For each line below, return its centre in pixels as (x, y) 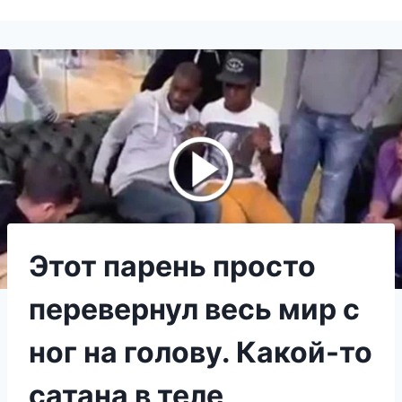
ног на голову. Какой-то (201, 352)
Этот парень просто (172, 266)
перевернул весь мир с (194, 309)
